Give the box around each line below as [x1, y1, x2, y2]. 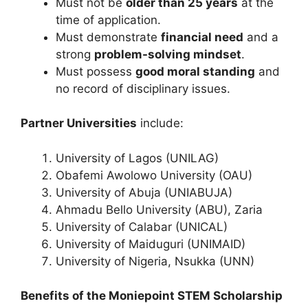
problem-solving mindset [94, 47, 241, 61]
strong [56, 47, 94, 61]
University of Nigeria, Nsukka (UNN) [56, 254, 254, 268]
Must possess [56, 64, 135, 78]
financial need [161, 30, 243, 44]
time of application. [56, 12, 161, 27]
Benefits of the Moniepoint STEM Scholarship [21, 289, 283, 303]
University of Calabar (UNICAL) [56, 219, 228, 234]
